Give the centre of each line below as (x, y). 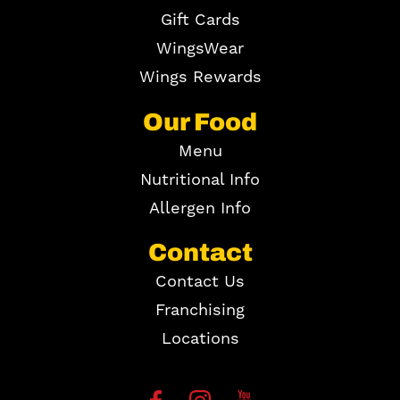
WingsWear (200, 49)
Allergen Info (200, 208)
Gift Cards (200, 21)
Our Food (200, 121)
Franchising (200, 310)
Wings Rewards (200, 78)
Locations (200, 338)
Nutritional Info (200, 179)
